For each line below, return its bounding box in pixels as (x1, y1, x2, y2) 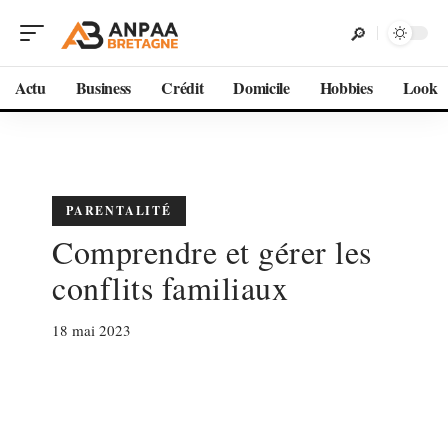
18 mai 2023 (52, 320, 131, 340)
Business (75, 76, 132, 99)
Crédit (161, 76, 204, 99)
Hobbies (319, 76, 373, 99)
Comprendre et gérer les (52, 230, 372, 273)
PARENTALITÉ (66, 202, 172, 219)
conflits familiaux (52, 266, 288, 309)
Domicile (233, 76, 290, 99)
